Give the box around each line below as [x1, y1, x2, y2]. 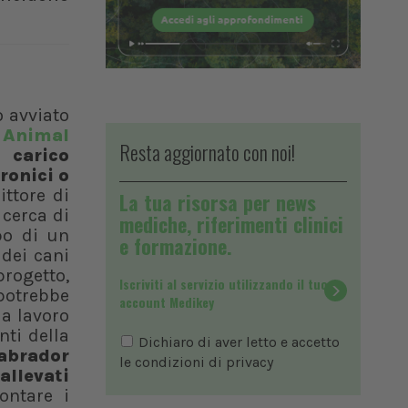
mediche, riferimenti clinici [119, 209, 343, 240]
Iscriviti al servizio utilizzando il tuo [119, 274, 328, 294]
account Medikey [119, 292, 214, 312]
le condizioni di [119, 353, 226, 372]
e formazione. [119, 231, 232, 261]
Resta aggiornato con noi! [119, 138, 295, 168]
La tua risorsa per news [119, 188, 316, 218]
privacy [226, 353, 273, 372]
